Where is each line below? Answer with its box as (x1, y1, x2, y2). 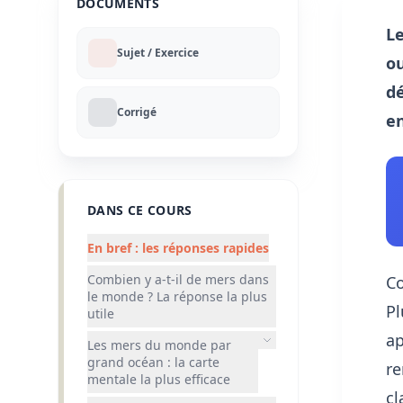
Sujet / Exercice (117, 44, 199, 60)
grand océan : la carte (87, 353, 219, 371)
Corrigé (117, 103, 157, 120)
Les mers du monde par (87, 336, 231, 354)
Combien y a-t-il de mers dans (87, 270, 269, 288)
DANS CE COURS (87, 201, 193, 219)
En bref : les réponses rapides (87, 238, 269, 256)
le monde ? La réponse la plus (87, 287, 267, 305)
